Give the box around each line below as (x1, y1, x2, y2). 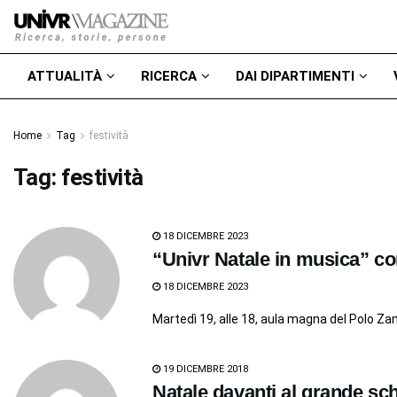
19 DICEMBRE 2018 (160, 363, 248, 375)
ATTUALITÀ (27, 68, 102, 84)
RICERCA (141, 68, 197, 84)
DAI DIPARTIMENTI (236, 68, 354, 84)
